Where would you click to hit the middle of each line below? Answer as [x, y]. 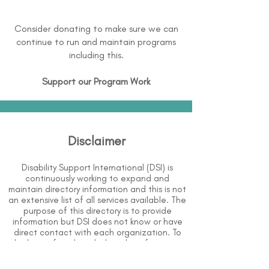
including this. [96, 55]
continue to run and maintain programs [96, 42]
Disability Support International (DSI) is [97, 168]
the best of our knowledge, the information [97, 243]
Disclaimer [97, 141]
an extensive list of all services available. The [97, 200]
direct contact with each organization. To [97, 232]
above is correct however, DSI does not [97, 254]
